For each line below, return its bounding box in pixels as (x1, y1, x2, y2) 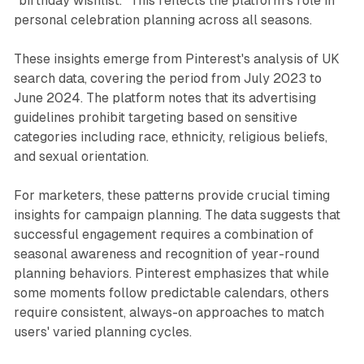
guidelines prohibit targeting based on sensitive (13, 109, 297, 125)
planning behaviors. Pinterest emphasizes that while (13, 265, 329, 281)
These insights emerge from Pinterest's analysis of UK (13, 50, 340, 67)
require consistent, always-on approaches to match (13, 304, 324, 320)
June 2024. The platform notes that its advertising (13, 89, 316, 106)
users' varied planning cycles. (13, 323, 192, 340)
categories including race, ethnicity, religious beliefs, (13, 128, 327, 145)
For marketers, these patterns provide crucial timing (13, 187, 330, 203)
